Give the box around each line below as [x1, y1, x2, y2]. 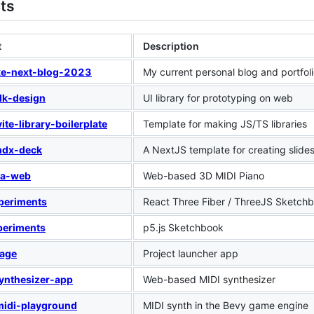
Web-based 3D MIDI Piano [143, 169, 264, 182]
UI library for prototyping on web [143, 91, 293, 104]
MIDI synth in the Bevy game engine [143, 299, 308, 311]
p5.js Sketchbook [143, 221, 224, 233]
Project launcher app [143, 247, 238, 259]
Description [143, 39, 199, 52]
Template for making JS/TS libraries [143, 117, 307, 130]
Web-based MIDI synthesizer [143, 273, 275, 285]
